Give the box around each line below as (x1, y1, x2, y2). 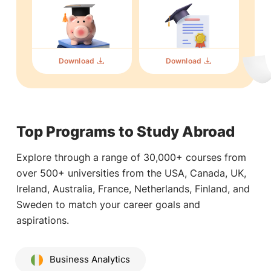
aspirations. (16, 214, 69, 226)
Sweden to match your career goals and (16, 198, 200, 211)
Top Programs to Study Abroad (16, 122, 235, 140)
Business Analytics (49, 254, 130, 266)
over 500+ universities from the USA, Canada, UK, (16, 166, 246, 179)
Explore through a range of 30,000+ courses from (16, 151, 246, 163)
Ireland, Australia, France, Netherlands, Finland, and (16, 182, 250, 195)
